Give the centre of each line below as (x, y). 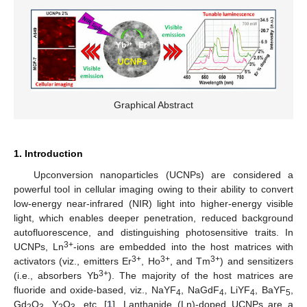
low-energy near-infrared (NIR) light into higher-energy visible (153, 203)
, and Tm (190, 261)
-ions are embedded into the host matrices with (183, 246)
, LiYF (237, 290)
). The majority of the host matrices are (201, 275)
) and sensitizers (257, 261)
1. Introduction (48, 153)
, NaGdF (200, 290)
